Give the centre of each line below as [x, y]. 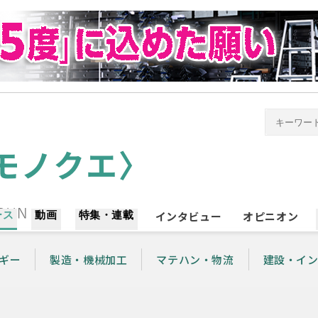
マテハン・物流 [195, 259]
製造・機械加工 [89, 259]
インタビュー [188, 216]
